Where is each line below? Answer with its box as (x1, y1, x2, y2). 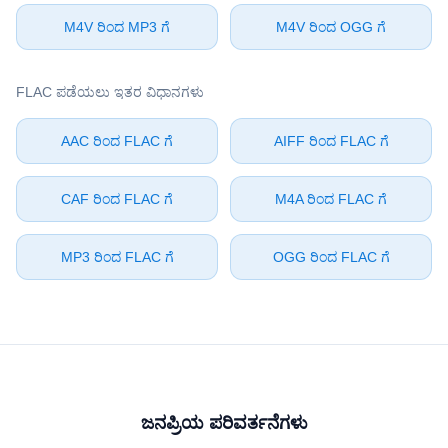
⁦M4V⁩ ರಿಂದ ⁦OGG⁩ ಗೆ (276, 19, 386, 35)
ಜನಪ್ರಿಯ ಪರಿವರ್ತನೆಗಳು (140, 413, 308, 433)
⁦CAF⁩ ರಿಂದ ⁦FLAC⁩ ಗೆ (61, 191, 173, 207)
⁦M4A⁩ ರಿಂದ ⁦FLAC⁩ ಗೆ (275, 191, 387, 207)
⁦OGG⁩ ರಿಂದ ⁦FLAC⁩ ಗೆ (272, 249, 390, 265)
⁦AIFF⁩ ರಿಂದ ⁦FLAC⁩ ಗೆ (273, 133, 389, 149)
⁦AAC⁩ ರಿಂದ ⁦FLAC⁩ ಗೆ (61, 133, 173, 149)
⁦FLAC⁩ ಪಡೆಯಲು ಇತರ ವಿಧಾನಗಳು (16, 84, 204, 100)
